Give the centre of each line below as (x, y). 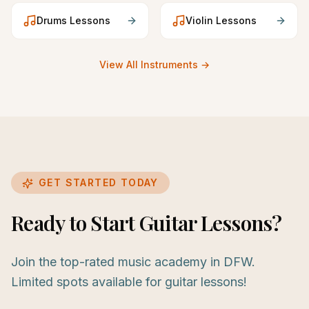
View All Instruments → (154, 64)
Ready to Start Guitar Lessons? (147, 223)
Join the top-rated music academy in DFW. (133, 262)
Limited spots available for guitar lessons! (129, 282)
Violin (199, 20)
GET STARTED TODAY (99, 182)
